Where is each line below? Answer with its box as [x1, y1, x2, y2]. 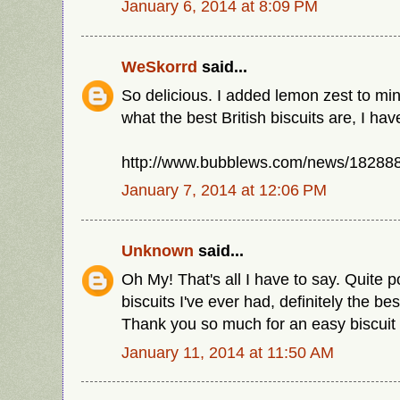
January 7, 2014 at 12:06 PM [121, 180, 327, 200]
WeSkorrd [121, 56, 197, 76]
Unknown [121, 240, 194, 260]
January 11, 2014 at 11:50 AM [121, 342, 334, 362]
